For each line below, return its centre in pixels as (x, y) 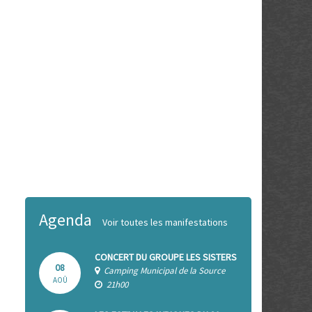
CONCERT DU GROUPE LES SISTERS (166, 257)
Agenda (65, 220)
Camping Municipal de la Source (163, 271)
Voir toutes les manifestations (160, 222)
